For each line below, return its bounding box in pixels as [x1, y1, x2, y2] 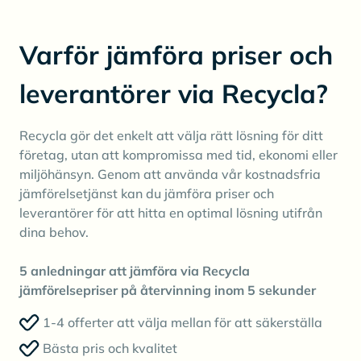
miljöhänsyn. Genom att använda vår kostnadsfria [19, 166, 321, 183]
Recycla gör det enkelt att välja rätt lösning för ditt [19, 127, 323, 144]
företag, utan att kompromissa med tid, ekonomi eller [19, 147, 338, 164]
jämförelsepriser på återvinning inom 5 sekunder [19, 282, 316, 299]
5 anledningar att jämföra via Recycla [19, 263, 250, 280]
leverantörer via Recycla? [19, 77, 328, 110]
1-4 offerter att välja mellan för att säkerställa [43, 314, 322, 331]
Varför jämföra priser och [19, 39, 333, 72]
